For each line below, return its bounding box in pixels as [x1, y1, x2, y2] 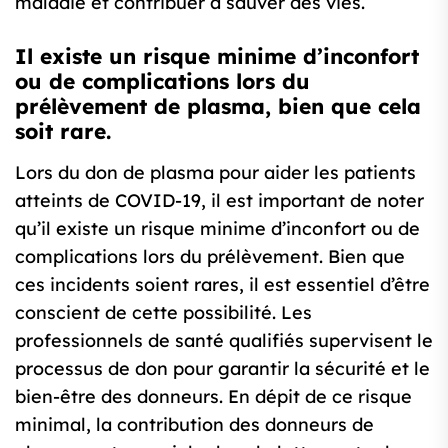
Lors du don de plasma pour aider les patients [15, 161, 416, 185]
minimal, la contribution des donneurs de [15, 413, 374, 437]
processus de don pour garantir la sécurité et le [15, 357, 430, 381]
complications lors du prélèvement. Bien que [15, 245, 405, 269]
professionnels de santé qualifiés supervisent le [15, 329, 433, 353]
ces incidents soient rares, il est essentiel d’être [15, 273, 430, 297]
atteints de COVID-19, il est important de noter [15, 189, 424, 213]
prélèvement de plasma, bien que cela [15, 93, 421, 120]
